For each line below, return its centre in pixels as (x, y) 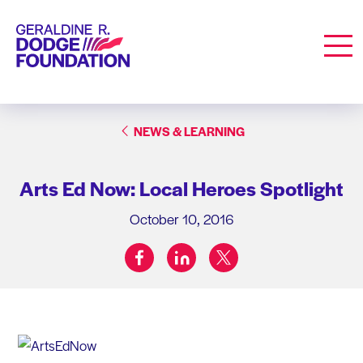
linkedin (201, 251)
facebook (163, 251)
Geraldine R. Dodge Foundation (96, 32)
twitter (240, 251)
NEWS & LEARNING (189, 130)
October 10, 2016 (181, 218)
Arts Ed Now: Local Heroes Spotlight (181, 188)
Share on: (204, 265)
